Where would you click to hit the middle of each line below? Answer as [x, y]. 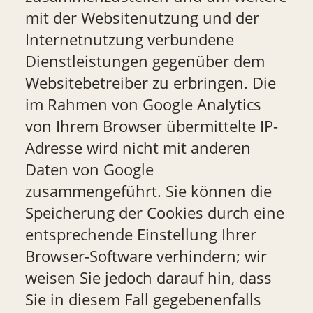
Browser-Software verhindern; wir [146, 256]
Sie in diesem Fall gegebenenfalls [143, 299]
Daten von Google [89, 169]
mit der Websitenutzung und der [142, 17]
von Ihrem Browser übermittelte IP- [151, 126]
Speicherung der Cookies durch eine [154, 212]
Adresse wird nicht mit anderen [138, 147]
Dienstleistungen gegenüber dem [145, 61]
